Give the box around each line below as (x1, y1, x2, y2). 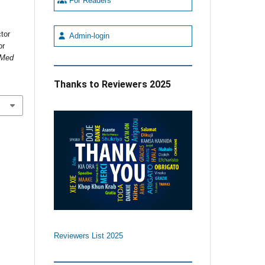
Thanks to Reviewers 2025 (53, 78, 171, 90)
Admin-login (66, 31, 109, 40)
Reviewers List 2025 (53, 231, 123, 240)
